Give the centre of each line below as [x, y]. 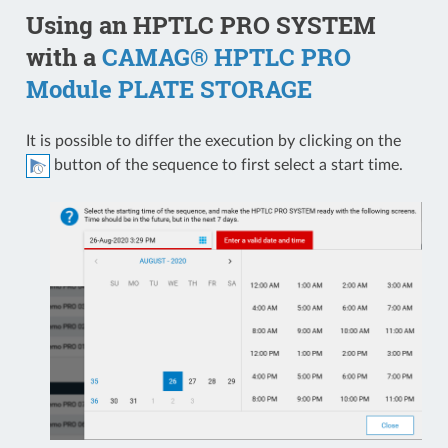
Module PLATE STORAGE [168, 89]
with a [63, 57]
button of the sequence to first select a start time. [226, 165]
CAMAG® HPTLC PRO [226, 57]
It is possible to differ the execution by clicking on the [213, 141]
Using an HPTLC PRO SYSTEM [200, 25]
